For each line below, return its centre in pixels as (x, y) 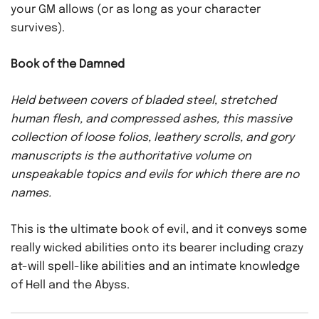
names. (31, 194)
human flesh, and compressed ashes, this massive (151, 120)
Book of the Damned (68, 65)
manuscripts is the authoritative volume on (131, 157)
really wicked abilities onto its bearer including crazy (157, 249)
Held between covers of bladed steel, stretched (143, 101)
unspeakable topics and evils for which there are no (155, 175)
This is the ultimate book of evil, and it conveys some (159, 230)
